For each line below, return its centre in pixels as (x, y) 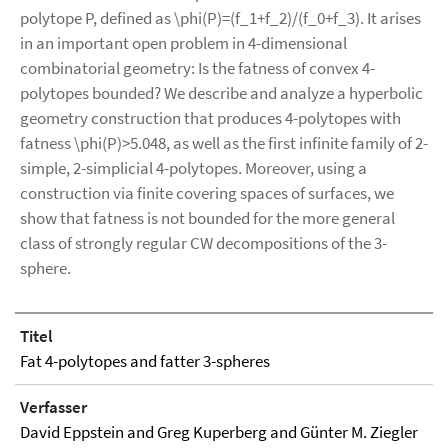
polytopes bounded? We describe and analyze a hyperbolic (221, 93)
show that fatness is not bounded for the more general (207, 218)
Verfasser (53, 407)
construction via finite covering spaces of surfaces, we (207, 193)
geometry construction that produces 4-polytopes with (210, 118)
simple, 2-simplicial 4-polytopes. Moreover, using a (193, 168)
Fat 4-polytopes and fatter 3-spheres (145, 361)
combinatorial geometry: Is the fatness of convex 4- (197, 68)
